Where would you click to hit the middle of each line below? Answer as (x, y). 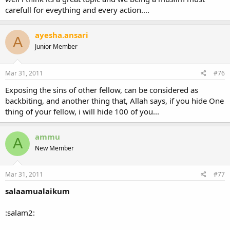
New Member (54, 148)
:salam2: (20, 213)
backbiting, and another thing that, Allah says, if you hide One (114, 100)
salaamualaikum (37, 191)
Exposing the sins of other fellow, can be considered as (102, 90)
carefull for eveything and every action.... (77, 10)
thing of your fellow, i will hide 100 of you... (82, 111)
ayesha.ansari (62, 35)
